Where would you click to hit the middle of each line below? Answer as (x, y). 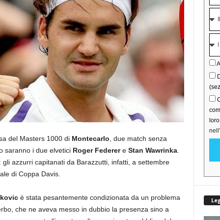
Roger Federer (96, 150)
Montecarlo (90, 138)
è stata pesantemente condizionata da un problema (99, 197)
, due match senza (138, 138)
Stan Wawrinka (152, 150)
